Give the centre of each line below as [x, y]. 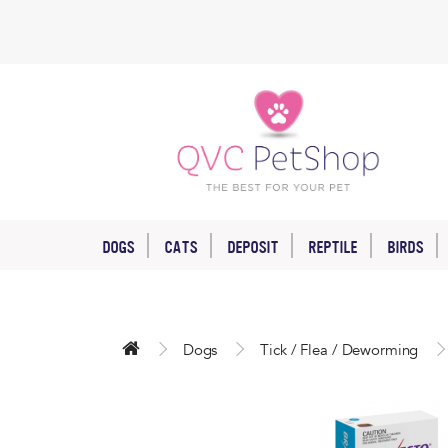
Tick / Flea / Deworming [339, 349]
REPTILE [332, 247]
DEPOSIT [252, 247]
